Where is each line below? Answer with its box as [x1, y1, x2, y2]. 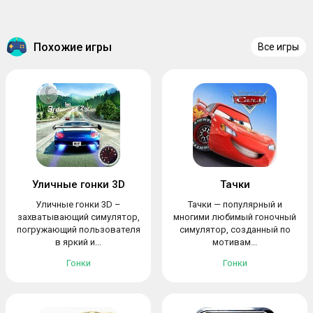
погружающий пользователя [16, 224, 140, 235]
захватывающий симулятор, [17, 212, 140, 222]
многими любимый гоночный [173, 212, 296, 222]
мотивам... [212, 237, 257, 247]
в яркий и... [55, 237, 101, 247]
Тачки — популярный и [187, 199, 282, 210]
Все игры [258, 41, 299, 52]
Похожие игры [34, 40, 112, 54]
